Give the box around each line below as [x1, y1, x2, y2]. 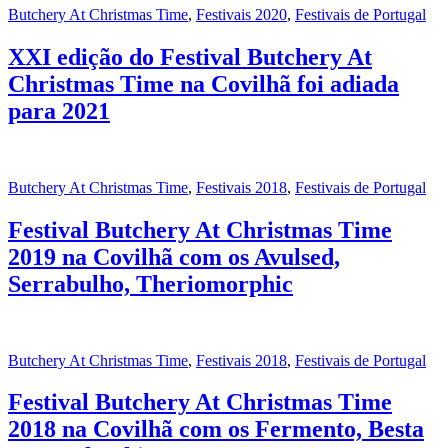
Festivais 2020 [196, 5, 287, 23]
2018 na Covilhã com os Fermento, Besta [8, 416, 424, 443]
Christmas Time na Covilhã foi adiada [8, 70, 399, 97]
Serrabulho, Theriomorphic [8, 270, 293, 297]
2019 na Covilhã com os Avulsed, [8, 243, 340, 270]
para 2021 [8, 97, 110, 124]
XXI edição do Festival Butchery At [8, 43, 372, 70]
